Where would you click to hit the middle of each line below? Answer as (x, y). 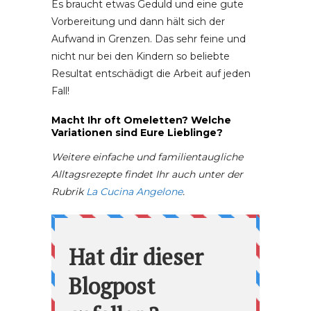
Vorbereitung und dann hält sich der (138, 22)
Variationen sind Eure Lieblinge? (137, 133)
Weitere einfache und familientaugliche (147, 157)
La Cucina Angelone (134, 192)
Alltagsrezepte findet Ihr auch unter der (147, 174)
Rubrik (69, 192)
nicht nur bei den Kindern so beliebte (141, 56)
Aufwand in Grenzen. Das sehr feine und (149, 39)
